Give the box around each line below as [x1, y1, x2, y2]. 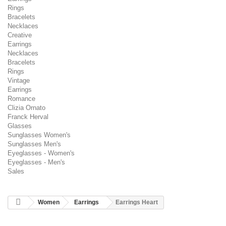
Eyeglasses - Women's [8, 149, 75, 157]
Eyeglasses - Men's [8, 158, 65, 166]
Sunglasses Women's [8, 131, 71, 139]
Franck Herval [8, 113, 48, 121]
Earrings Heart [116, 199, 158, 206]
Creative [8, 31, 32, 39]
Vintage [8, 77, 30, 84]
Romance [8, 95, 35, 102]
